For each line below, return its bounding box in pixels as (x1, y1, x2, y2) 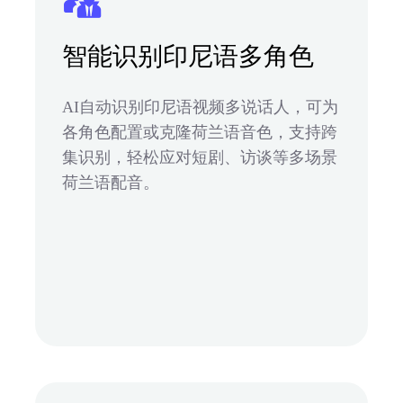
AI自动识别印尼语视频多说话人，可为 (62, 97, 338, 116)
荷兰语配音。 (62, 173, 159, 192)
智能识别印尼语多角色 (62, 41, 314, 70)
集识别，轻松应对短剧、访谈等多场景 (62, 148, 337, 166)
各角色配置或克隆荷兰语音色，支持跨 (62, 122, 337, 141)
